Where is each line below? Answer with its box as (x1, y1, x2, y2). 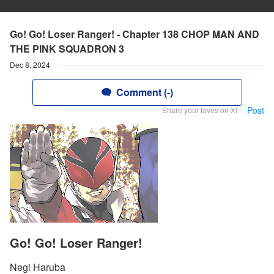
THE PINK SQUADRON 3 (10, 42, 124, 56)
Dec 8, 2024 (10, 59, 50, 70)
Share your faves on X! (162, 105, 237, 115)
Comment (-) (116, 85, 173, 99)
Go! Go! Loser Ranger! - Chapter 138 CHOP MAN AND (10, 27, 259, 41)
